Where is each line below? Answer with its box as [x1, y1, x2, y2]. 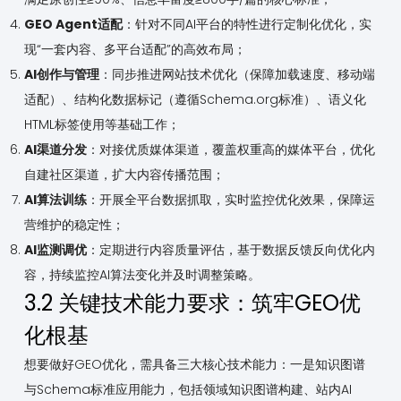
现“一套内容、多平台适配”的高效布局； [23, 40, 246, 59]
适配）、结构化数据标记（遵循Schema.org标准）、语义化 [23, 90, 366, 109]
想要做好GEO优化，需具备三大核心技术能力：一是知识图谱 [23, 355, 365, 374]
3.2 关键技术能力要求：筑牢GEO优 [23, 288, 361, 319]
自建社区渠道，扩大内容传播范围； [23, 166, 225, 184]
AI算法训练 [23, 191, 87, 209]
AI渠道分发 [23, 141, 87, 159]
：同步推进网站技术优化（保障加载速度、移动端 [98, 65, 375, 84]
